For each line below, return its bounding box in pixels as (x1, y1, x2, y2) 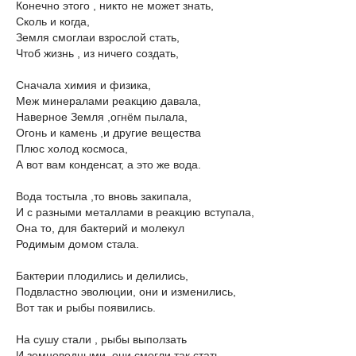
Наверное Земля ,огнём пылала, (16, 110, 188, 123)
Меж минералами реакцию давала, (16, 95, 201, 107)
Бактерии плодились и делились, (16, 269, 188, 282)
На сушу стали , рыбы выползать (16, 333, 187, 346)
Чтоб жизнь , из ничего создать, (16, 47, 179, 60)
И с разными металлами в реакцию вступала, (16, 206, 254, 219)
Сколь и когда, (16, 15, 90, 28)
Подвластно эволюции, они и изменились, (16, 285, 236, 298)
